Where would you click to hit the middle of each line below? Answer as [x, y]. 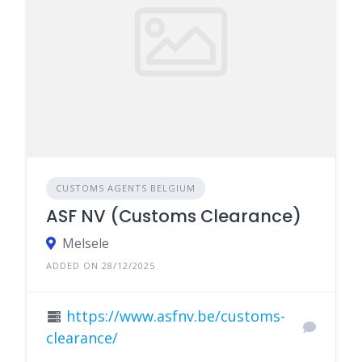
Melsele [86, 244]
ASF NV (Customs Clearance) [174, 217]
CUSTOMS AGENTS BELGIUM [126, 188]
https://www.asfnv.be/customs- [176, 316]
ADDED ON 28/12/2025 [101, 266]
